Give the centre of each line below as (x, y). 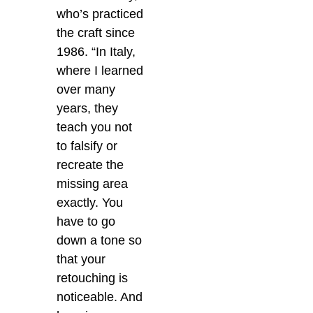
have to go (86, 221)
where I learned (100, 70)
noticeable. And (100, 297)
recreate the (90, 165)
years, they (88, 108)
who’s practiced (100, 14)
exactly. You (90, 202)
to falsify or (87, 146)
